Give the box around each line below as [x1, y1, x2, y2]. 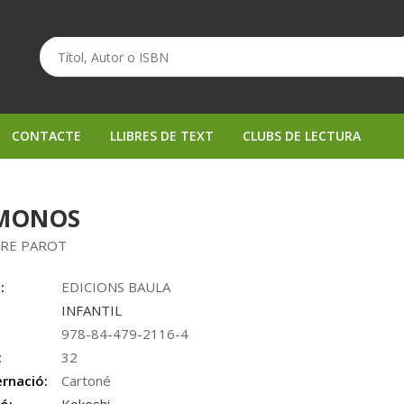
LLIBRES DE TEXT [110, 127, 214, 144]
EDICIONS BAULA [61, 278, 171, 296]
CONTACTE [12, 127, 81, 144]
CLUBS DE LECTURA [243, 127, 361, 144]
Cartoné [61, 372, 112, 390]
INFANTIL [61, 301, 123, 319]
